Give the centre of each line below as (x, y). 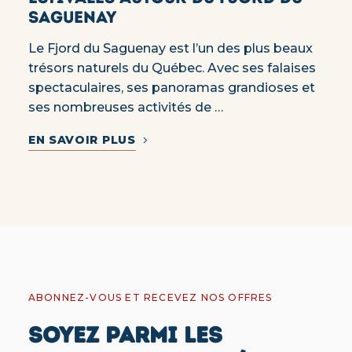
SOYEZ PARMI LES (125, 334)
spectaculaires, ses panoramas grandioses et (171, 87)
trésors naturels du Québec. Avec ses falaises (172, 68)
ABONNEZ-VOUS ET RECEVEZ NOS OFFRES (150, 297)
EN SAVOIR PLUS (82, 139)
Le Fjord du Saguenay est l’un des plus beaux (170, 48)
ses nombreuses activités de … (125, 107)
